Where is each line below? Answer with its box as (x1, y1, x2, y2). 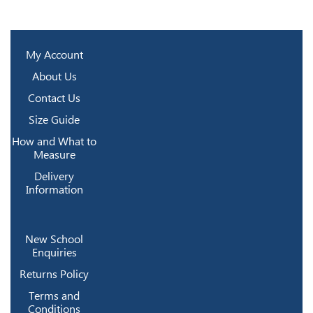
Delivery (34, 169, 75, 183)
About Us (31, 69, 77, 83)
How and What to (12, 134, 97, 148)
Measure (33, 147, 75, 161)
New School (25, 232, 84, 246)
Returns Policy (20, 267, 89, 281)
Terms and (29, 289, 80, 303)
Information (25, 182, 83, 196)
